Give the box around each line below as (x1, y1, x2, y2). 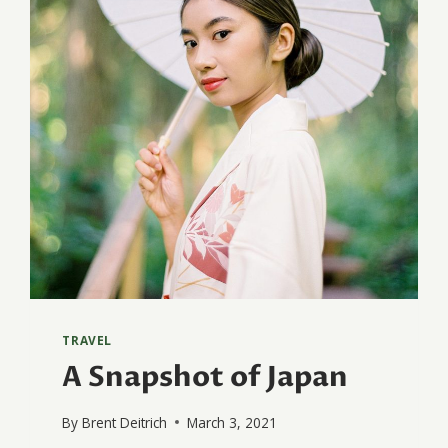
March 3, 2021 (186, 412, 277, 432)
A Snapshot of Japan (62, 358, 349, 397)
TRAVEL (62, 332, 112, 349)
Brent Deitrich (81, 412, 167, 432)
